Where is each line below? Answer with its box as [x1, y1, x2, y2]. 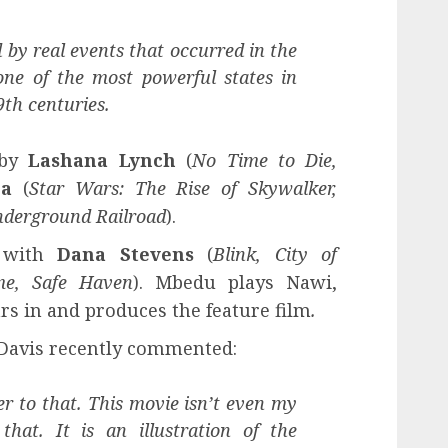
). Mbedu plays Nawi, [132, 269, 338, 294]
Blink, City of [213, 241, 338, 266]
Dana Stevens [57, 241, 194, 266]
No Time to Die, [192, 147, 338, 172]
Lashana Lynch [28, 147, 176, 172]
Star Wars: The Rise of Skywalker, [28, 175, 338, 200]
